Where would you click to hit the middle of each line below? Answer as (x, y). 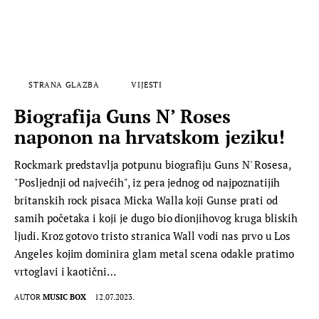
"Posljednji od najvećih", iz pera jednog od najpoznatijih (147, 182)
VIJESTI (146, 84)
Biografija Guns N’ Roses (122, 116)
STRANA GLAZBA (64, 84)
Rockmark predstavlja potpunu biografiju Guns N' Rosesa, (152, 164)
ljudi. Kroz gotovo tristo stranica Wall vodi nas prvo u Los (153, 235)
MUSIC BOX (65, 297)
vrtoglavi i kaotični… (66, 271)
